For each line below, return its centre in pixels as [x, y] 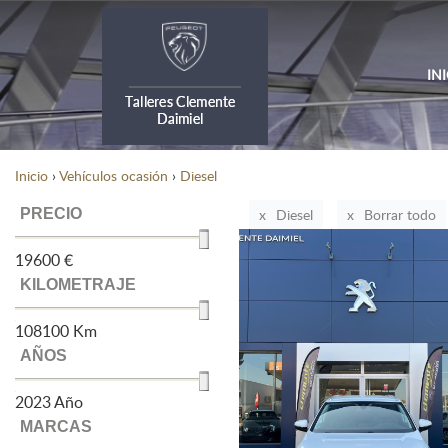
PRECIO [51, 213]
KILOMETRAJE [78, 284]
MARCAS [56, 426]
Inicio [31, 175]
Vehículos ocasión [113, 175]
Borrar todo [400, 214]
